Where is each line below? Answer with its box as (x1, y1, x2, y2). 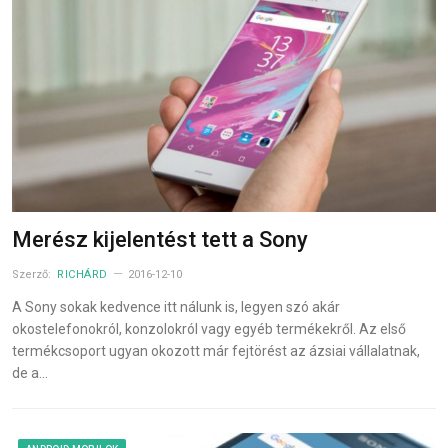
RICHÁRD (57, 267, 108, 281)
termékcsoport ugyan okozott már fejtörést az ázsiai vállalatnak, (12, 342, 420, 359)
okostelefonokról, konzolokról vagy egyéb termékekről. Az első (12, 320, 406, 337)
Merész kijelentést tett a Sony (12, 226, 308, 252)
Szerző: (12, 267, 54, 281)
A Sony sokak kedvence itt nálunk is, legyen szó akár (12, 298, 340, 315)
